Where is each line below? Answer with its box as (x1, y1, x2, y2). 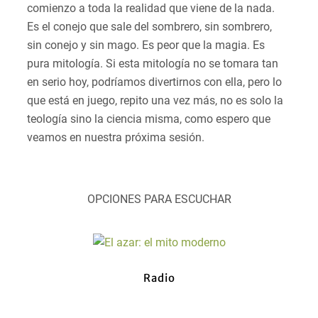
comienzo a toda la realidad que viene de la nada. (27, 1, 275, 16)
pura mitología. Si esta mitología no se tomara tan (27, 57, 278, 71)
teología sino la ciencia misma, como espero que (27, 112, 270, 126)
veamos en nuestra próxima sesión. (27, 131, 204, 145)
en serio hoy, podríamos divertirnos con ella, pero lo (27, 75, 282, 89)
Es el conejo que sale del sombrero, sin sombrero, (27, 20, 272, 34)
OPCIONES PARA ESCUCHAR (87, 192, 231, 207)
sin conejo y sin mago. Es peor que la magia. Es (27, 38, 265, 53)
